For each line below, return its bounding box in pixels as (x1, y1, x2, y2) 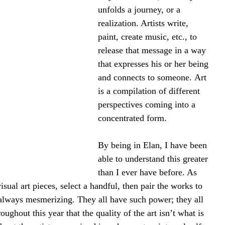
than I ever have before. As (98, 167, 199, 177)
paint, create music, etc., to (98, 32, 199, 42)
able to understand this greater (98, 154, 210, 164)
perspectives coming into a (98, 99, 198, 109)
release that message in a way (98, 45, 208, 55)
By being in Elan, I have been (98, 140, 209, 150)
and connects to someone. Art (98, 72, 209, 82)
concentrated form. (98, 113, 167, 123)
